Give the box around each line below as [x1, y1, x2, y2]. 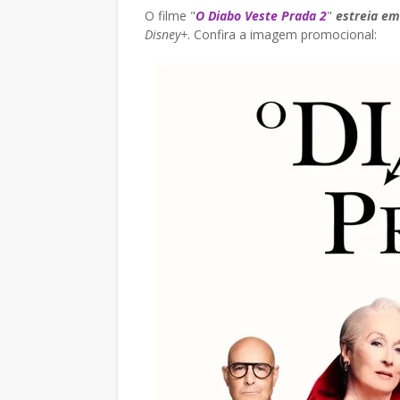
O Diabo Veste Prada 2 [196, 7, 327, 24]
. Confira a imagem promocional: [187, 26, 377, 43]
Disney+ [145, 26, 187, 43]
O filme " [145, 7, 196, 24]
